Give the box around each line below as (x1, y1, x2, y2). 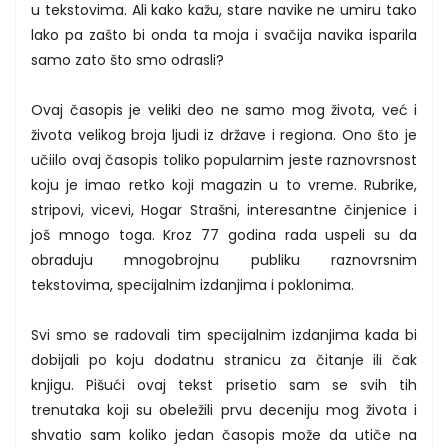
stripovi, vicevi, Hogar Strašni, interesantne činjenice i (31, 199, 417, 220)
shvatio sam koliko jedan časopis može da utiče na (31, 424, 417, 445)
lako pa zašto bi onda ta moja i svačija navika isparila (31, 24, 417, 45)
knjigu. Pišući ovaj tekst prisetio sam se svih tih (31, 374, 417, 395)
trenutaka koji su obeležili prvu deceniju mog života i (31, 399, 417, 420)
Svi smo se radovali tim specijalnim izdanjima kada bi (31, 324, 417, 345)
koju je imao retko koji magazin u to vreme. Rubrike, (31, 174, 417, 195)
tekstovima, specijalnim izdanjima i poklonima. (31, 274, 354, 295)
